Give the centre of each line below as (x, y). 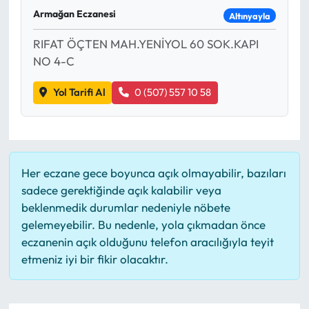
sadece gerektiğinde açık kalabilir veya (121, 190)
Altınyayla (249, 16)
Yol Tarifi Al (79, 92)
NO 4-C (53, 61)
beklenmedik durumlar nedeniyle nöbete (126, 207)
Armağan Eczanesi (74, 14)
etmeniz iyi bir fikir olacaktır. (94, 259)
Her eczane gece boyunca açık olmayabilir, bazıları (153, 172)
